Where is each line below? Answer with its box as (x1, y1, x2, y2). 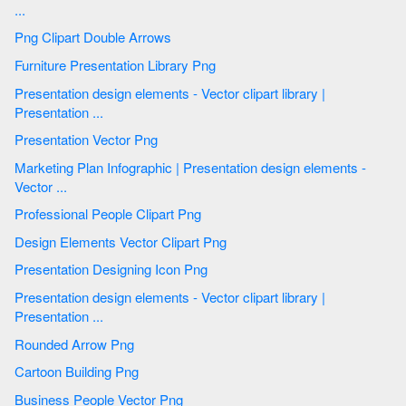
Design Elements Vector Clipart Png (203, 231, 230, 251)
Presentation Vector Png (134, 130, 161, 150)
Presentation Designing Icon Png (184, 259, 211, 279)
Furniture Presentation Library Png (192, 54, 219, 74)
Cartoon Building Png (115, 362, 142, 382)
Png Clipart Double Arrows (42, 27, 171, 47)
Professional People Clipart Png (178, 204, 205, 224)
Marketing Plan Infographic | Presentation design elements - (14, 157, 183, 177)
